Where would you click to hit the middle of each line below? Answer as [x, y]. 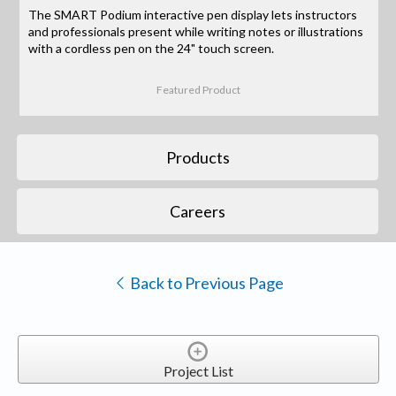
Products [198, 157]
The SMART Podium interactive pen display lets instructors [193, 14]
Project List [198, 371]
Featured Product [199, 90]
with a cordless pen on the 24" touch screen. [152, 48]
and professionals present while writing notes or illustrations [196, 31]
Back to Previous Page [205, 283]
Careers [198, 211]
